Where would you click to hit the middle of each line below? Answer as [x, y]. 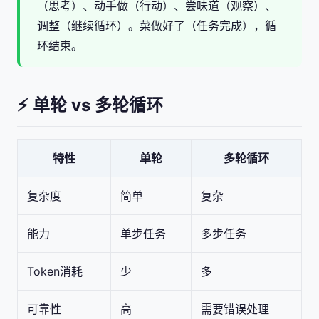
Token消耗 [54, 271]
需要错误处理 [235, 309]
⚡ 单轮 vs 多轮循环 [90, 105]
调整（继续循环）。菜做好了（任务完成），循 [157, 25]
